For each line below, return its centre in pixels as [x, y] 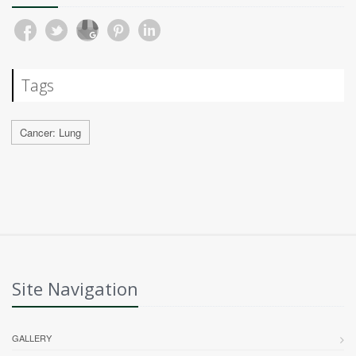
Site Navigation [75, 289]
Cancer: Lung [50, 133]
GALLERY [32, 338]
